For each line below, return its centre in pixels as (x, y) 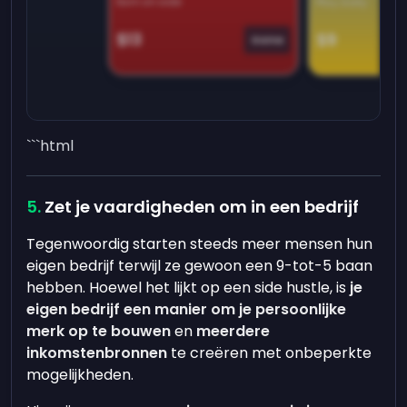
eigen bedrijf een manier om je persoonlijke (187, 309)
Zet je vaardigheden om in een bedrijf (202, 207)
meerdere (233, 331)
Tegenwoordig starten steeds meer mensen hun (200, 244)
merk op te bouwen (99, 331)
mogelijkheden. (82, 375)
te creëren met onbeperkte (270, 353)
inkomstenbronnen (97, 353)
